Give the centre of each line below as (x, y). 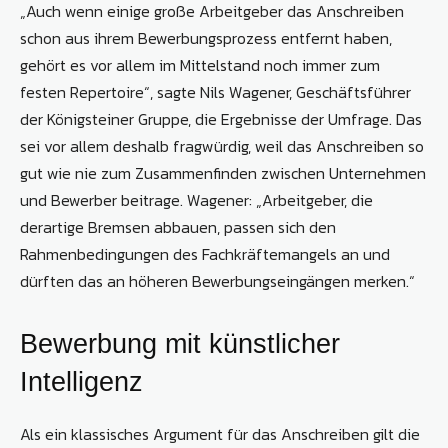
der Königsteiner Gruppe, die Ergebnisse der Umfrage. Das (221, 119)
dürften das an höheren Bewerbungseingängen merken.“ (217, 281)
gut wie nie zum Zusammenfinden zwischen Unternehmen (223, 173)
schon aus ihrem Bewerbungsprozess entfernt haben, (206, 38)
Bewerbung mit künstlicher (180, 344)
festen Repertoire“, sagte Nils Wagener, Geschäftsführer (215, 92)
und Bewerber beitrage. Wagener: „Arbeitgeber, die (196, 200)
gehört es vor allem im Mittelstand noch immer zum (200, 65)
